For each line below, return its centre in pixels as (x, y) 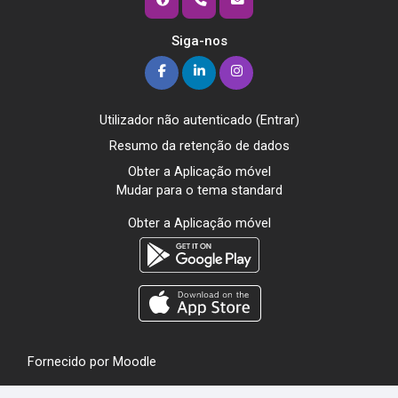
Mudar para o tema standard (199, 190)
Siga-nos (199, 40)
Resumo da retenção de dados (199, 145)
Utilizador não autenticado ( (179, 119)
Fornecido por (70, 361)
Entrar (277, 119)
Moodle (135, 361)
